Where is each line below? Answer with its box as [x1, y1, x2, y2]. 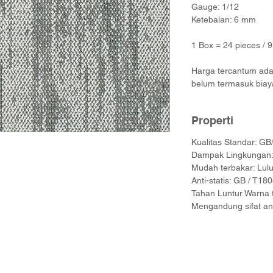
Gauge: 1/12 [191, 2, 239, 12]
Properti [191, 114, 233, 127]
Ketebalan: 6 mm [191, 15, 256, 24]
